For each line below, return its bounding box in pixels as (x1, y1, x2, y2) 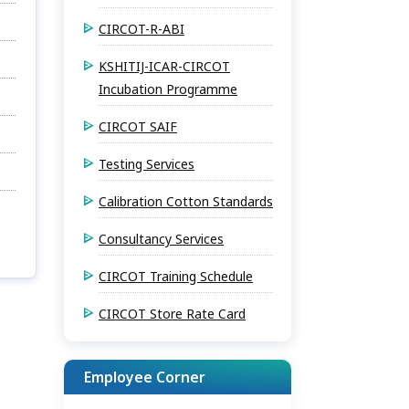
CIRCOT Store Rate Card (99, 305, 246, 322)
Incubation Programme (99, 80, 237, 98)
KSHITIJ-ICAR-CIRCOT (99, 58, 230, 75)
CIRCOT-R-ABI (99, 20, 184, 37)
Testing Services (99, 155, 194, 173)
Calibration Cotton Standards (99, 193, 273, 210)
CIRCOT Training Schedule (99, 267, 253, 285)
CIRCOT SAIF (99, 118, 177, 135)
